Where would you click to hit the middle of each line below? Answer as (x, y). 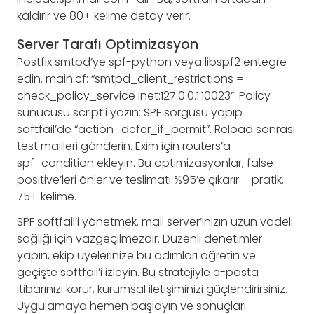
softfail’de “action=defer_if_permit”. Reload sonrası (156, 129)
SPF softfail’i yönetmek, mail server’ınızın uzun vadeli (155, 221)
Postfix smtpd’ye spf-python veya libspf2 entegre (152, 62)
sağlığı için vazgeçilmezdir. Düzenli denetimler (139, 238)
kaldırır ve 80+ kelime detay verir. (104, 15)
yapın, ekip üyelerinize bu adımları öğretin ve (136, 255)
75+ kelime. (47, 196)
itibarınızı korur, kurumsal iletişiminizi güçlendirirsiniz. (152, 289)
